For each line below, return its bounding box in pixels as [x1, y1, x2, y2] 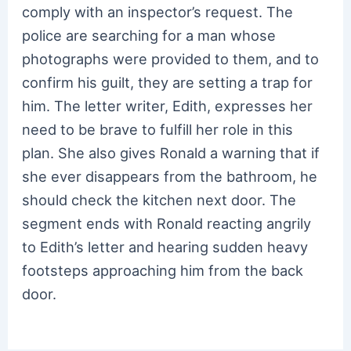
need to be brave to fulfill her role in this [22, 120, 294, 138]
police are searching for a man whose [22, 26, 277, 44]
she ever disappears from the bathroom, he [22, 167, 318, 185]
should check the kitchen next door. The [22, 190, 297, 208]
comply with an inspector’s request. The [22, 2, 294, 20]
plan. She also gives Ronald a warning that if [22, 143, 320, 161]
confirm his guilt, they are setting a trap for [22, 73, 313, 91]
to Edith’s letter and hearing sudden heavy [22, 237, 309, 255]
